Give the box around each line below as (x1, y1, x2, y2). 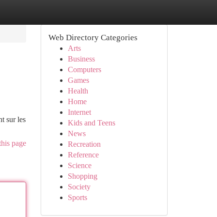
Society (67, 183, 91, 191)
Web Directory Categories (48, 33, 138, 42)
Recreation (67, 140, 101, 148)
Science (67, 161, 92, 170)
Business (67, 55, 95, 63)
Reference (67, 151, 99, 159)
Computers (67, 65, 101, 74)
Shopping (67, 172, 97, 180)
